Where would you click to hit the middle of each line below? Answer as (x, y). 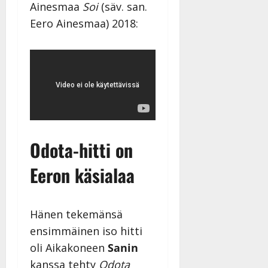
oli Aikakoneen (69, 248)
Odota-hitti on (81, 150)
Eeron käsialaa (82, 175)
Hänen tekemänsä (76, 214)
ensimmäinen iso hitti (86, 231)
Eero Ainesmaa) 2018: (84, 24)
